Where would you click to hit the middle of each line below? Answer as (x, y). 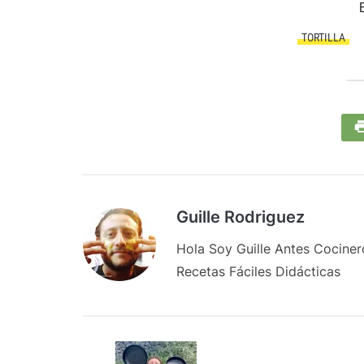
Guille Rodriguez (240, 217)
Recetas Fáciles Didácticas (258, 271)
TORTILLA (323, 37)
